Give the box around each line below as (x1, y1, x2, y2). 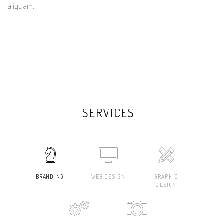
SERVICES (82, 105, 135, 120)
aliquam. (7, 1, 35, 11)
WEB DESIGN (91, 173, 125, 180)
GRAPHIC (154, 173, 179, 180)
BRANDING (35, 173, 64, 180)
